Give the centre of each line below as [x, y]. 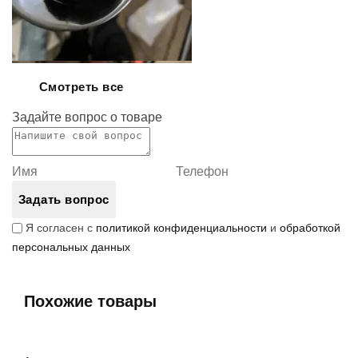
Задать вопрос [64, 199]
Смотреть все [82, 87]
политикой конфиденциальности [181, 228]
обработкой [310, 228]
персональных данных [71, 247]
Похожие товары [90, 301]
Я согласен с [61, 228]
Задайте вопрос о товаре [87, 117]
